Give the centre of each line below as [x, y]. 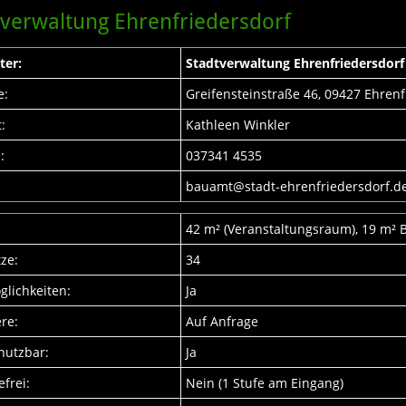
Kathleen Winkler [238, 125]
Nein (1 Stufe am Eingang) [265, 383]
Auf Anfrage [222, 321]
